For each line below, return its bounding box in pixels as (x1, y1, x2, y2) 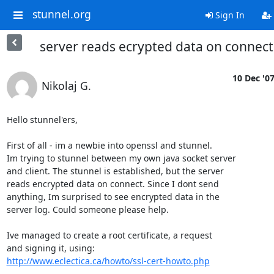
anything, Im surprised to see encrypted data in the (6, 191, 220, 202)
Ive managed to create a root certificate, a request (6, 229, 212, 241)
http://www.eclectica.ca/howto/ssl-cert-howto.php (6, 255, 210, 267)
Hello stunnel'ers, (6, 114, 80, 125)
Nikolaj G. (41, 78, 91, 93)
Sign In (212, 9, 245, 21)
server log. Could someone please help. (6, 204, 171, 215)
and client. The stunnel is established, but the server (6, 165, 224, 177)
